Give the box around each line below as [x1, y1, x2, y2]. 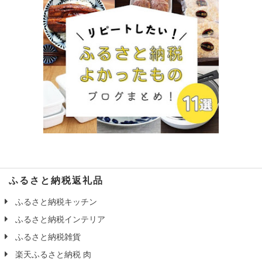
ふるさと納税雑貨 [13, 232, 81, 242]
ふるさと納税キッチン [13, 197, 97, 207]
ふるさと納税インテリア [13, 215, 105, 225]
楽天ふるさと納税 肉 [13, 250, 91, 260]
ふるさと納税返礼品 [9, 175, 104, 186]
